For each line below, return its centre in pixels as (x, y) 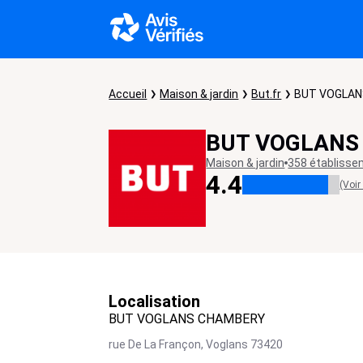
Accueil (128, 94)
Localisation (155, 301)
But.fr (267, 94)
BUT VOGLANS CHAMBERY (187, 319)
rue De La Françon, (156, 344)
